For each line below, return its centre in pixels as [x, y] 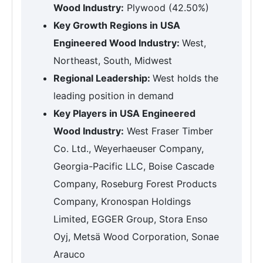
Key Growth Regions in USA [117, 25]
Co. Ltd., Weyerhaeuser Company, [129, 149]
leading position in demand [114, 96]
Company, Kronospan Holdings [122, 201]
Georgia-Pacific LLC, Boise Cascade [134, 166]
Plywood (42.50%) [166, 8]
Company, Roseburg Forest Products [135, 184]
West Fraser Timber [168, 131]
